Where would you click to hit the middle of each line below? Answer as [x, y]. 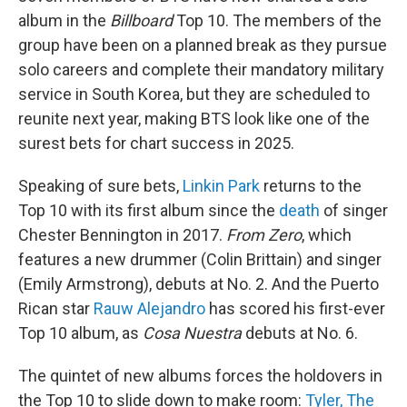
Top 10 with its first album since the [149, 210]
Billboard [141, 20]
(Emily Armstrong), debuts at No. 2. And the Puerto [199, 284]
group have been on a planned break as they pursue [203, 45]
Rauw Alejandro [149, 308]
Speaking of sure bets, [100, 186]
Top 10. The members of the [277, 20]
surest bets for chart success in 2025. [156, 143]
